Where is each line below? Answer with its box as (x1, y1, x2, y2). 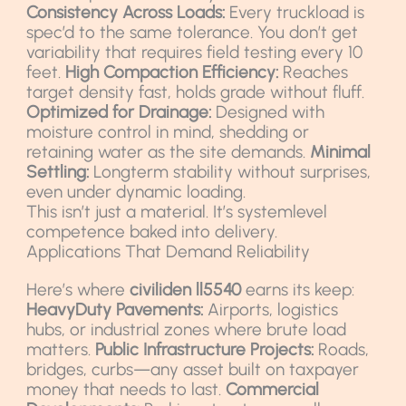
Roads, (314, 338, 370, 360)
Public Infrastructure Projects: (95, 338, 314, 360)
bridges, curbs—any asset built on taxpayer (26, 358, 360, 380)
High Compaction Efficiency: (65, 61, 279, 82)
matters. (26, 338, 96, 360)
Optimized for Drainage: (26, 101, 212, 122)
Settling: (26, 160, 90, 182)
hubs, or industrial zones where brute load (26, 318, 347, 340)
